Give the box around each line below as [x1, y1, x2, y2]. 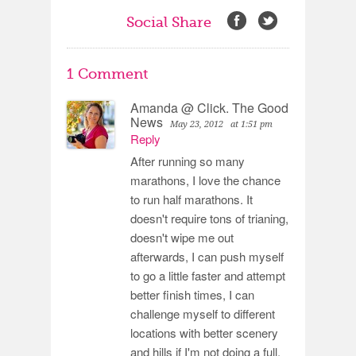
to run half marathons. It [130, 191, 253, 207]
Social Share [126, 14, 211, 30]
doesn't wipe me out [130, 229, 234, 246]
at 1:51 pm [230, 119, 273, 130]
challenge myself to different [130, 305, 275, 322]
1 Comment [67, 66, 148, 82]
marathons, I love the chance [130, 172, 281, 188]
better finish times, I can [130, 286, 254, 303]
